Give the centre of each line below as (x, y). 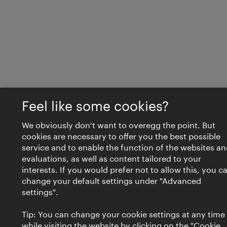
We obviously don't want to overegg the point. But (118, 125)
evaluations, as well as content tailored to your (111, 158)
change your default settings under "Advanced (111, 181)
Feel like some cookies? (95, 106)
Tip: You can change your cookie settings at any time (123, 214)
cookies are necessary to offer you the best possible (121, 136)
